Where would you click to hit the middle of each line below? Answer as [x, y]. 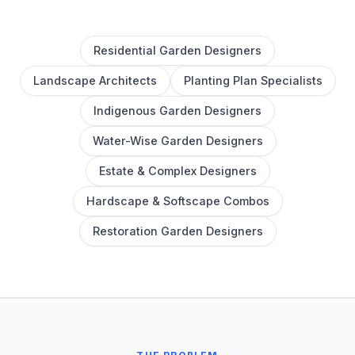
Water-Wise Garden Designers [177, 141]
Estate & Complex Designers [177, 171]
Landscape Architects [95, 80]
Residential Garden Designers [177, 50]
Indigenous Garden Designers [177, 111]
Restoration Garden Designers [177, 231]
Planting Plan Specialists [253, 80]
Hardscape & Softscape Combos [177, 201]
